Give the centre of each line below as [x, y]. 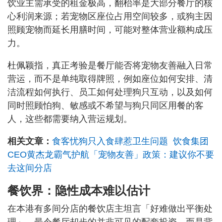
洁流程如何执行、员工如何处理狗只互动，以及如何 [110, 92]
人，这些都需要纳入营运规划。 [70, 119]
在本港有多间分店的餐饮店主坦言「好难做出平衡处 [110, 209]
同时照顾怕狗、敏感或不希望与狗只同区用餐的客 [106, 106]
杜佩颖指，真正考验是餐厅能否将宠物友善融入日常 [110, 66]
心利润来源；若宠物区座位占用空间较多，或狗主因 [110, 17]
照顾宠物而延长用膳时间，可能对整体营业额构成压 [110, 30]
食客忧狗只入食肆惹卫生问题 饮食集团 [130, 141]
